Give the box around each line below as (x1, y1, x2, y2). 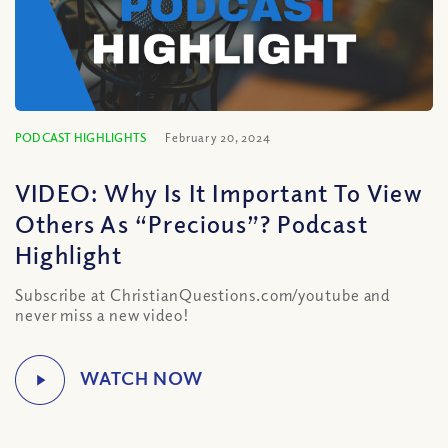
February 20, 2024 (165, 130, 271, 145)
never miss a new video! (15, 305, 190, 325)
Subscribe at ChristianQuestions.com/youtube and (15, 285, 391, 305)
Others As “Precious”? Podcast (15, 208, 368, 238)
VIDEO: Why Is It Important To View (15, 177, 423, 207)
